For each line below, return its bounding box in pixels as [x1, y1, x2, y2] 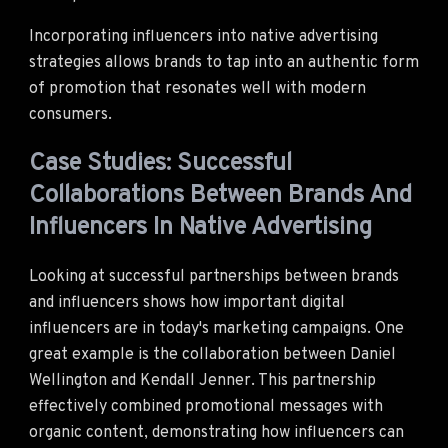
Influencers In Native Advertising [29, 212, 372, 243]
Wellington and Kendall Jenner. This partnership [29, 370, 376, 391]
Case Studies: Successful [29, 148, 292, 179]
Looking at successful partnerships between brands [29, 266, 399, 287]
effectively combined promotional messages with [29, 396, 383, 417]
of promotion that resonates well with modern [29, 78, 366, 99]
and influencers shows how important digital [29, 292, 345, 313]
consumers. [29, 104, 112, 125]
